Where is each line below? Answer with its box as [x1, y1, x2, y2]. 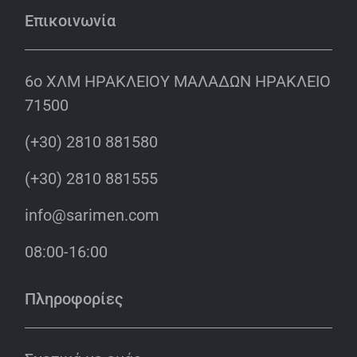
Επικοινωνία [25, 10, 116, 30]
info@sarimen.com [25, 205, 159, 225]
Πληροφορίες [25, 288, 124, 308]
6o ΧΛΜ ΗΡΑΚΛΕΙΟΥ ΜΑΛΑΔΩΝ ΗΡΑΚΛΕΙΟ [25, 71, 331, 91]
